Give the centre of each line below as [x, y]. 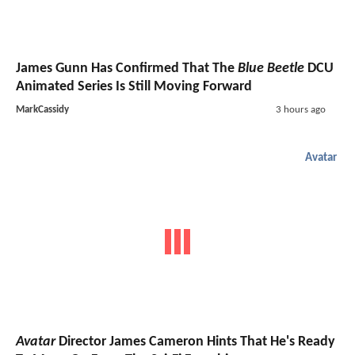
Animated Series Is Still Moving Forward [134, 86]
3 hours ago [300, 109]
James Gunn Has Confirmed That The [127, 68]
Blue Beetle [271, 68]
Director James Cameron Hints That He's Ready [195, 342]
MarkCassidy [42, 109]
